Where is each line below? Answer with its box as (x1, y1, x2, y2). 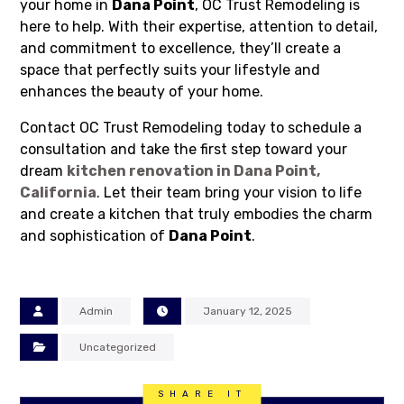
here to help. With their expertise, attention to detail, (20, 18, 379, 36)
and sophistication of (20, 227, 170, 245)
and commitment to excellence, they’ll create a (20, 40, 342, 58)
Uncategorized (79, 341, 157, 354)
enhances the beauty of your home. (20, 83, 264, 101)
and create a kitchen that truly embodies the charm (20, 206, 373, 224)
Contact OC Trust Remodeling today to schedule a (20, 119, 363, 137)
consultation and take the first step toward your (20, 141, 348, 159)
